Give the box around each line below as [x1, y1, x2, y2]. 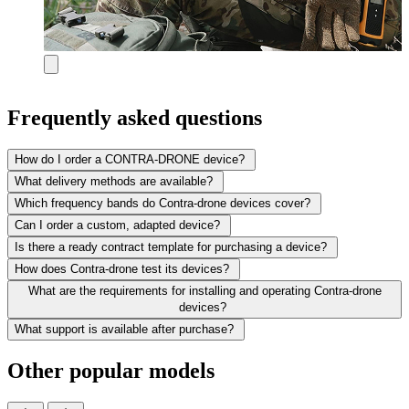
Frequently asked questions [7, 106, 262, 131]
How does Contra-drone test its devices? [15, 262, 229, 277]
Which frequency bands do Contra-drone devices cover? [15, 196, 310, 211]
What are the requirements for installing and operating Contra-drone [27, 284, 382, 299]
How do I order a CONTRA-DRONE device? [15, 152, 245, 167]
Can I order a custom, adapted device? [15, 218, 220, 233]
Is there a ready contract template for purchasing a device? [15, 240, 327, 255]
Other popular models [7, 359, 215, 383]
